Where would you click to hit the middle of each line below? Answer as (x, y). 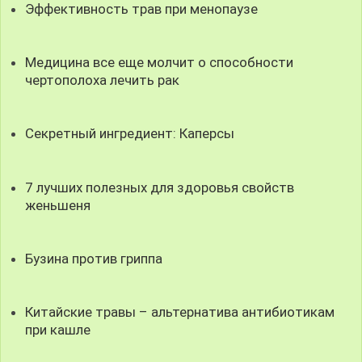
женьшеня (58, 205)
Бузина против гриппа (94, 258)
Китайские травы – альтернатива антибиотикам (180, 311)
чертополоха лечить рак (103, 80)
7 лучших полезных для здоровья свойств (160, 187)
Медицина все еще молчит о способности (160, 63)
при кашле (58, 329)
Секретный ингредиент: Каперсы (130, 134)
